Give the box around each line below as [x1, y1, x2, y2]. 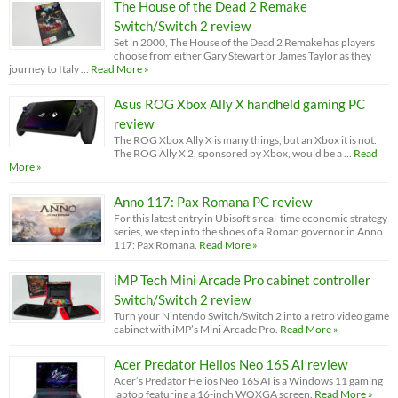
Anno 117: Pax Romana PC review [114, 193, 312, 210]
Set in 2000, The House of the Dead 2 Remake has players [114, 35, 375, 49]
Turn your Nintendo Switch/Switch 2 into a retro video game [114, 308, 389, 322]
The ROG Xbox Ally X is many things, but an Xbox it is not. [114, 132, 377, 147]
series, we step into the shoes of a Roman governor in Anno [114, 224, 383, 238]
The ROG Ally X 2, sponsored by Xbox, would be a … [114, 146, 352, 160]
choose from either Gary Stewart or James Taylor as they [114, 48, 371, 62]
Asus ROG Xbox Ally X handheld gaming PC [114, 95, 365, 112]
